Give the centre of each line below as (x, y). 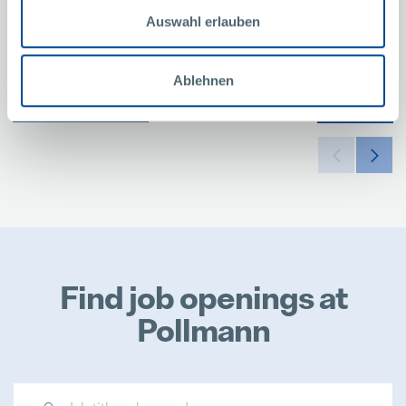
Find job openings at (203, 297)
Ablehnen (203, 81)
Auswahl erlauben (203, 21)
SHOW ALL (349, 103)
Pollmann (203, 330)
